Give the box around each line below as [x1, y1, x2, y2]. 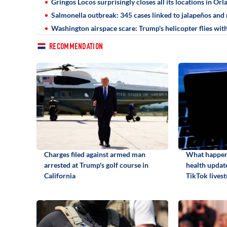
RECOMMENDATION [49, 43, 103, 52]
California [44, 171, 75, 180]
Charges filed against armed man [44, 149, 145, 159]
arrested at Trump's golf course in [44, 160, 148, 169]
